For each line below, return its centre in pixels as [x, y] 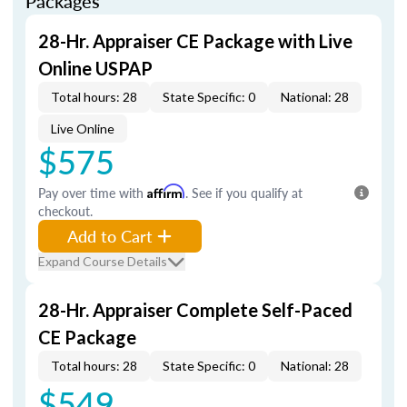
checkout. [65, 211]
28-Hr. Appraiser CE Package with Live [195, 41]
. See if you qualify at [244, 193]
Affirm [166, 191]
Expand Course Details [103, 261]
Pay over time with [93, 193]
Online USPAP [95, 68]
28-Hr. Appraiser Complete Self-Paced [195, 310]
